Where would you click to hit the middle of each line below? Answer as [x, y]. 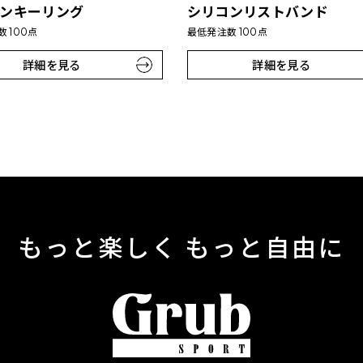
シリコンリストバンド [257, 12]
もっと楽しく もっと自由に [181, 248]
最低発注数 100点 [227, 32]
